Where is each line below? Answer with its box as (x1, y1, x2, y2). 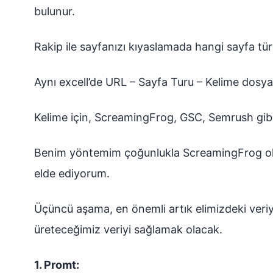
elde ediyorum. (34, 167, 110, 180)
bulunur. (34, 5, 75, 18)
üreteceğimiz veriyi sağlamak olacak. (34, 223, 222, 236)
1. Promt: (34, 258, 79, 271)
